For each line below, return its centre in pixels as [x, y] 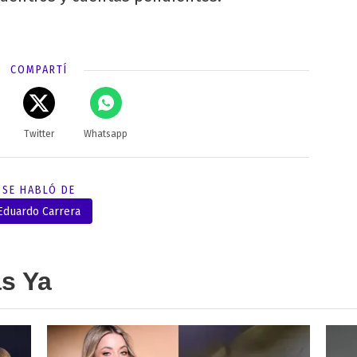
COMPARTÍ [39, 70]
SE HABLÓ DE [39, 190]
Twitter [39, 134]
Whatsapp [106, 134]
